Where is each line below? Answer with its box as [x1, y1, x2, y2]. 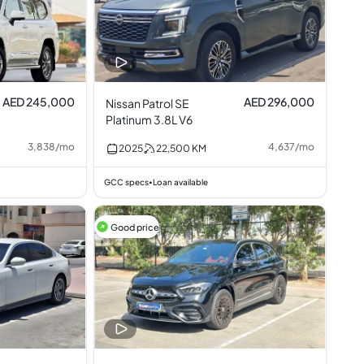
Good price [110, 221, 160, 232]
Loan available [153, 177, 209, 187]
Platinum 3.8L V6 [106, 112, 193, 127]
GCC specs [104, 177, 149, 187]
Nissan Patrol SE [106, 96, 175, 110]
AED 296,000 [243, 94, 314, 109]
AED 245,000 [2, 94, 76, 109]
